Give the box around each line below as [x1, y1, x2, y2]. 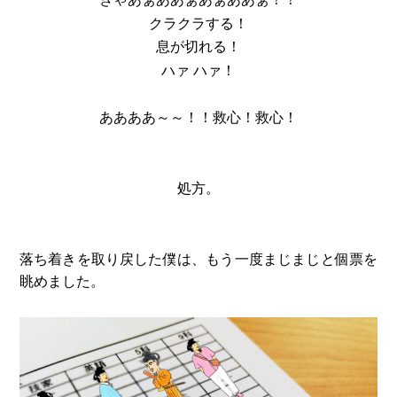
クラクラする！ [148, 14, 248, 31]
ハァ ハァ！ [160, 61, 236, 78]
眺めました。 [19, 272, 105, 289]
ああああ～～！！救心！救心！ [98, 108, 298, 125]
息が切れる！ [155, 38, 241, 55]
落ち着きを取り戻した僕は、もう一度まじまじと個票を [19, 250, 378, 267]
